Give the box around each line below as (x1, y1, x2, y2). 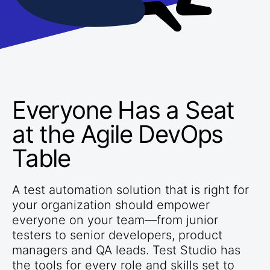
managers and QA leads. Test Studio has (12, 243, 240, 258)
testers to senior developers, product (12, 228, 222, 243)
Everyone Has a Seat (12, 95, 235, 125)
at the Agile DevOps (12, 119, 224, 149)
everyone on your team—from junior (12, 213, 218, 228)
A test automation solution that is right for (12, 183, 249, 198)
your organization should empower (12, 198, 210, 213)
